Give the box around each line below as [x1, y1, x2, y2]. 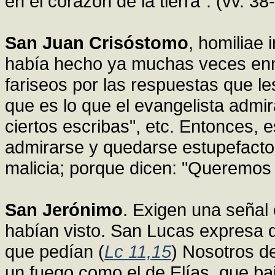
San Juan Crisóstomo [5, 33, 188, 53]
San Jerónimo [5, 199, 123, 220]
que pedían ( [5, 241, 104, 262]
